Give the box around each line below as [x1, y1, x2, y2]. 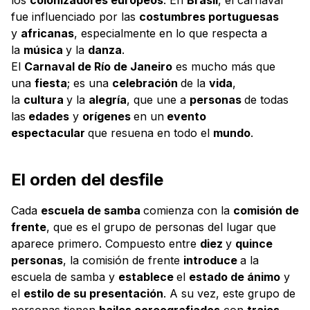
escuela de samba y [11, 270, 118, 284]
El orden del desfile [11, 170, 163, 190]
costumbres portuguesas [139, 10, 279, 24]
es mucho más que [172, 60, 275, 74]
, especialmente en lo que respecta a [74, 26, 267, 41]
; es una [67, 76, 112, 91]
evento [164, 109, 206, 124]
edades [26, 109, 69, 124]
